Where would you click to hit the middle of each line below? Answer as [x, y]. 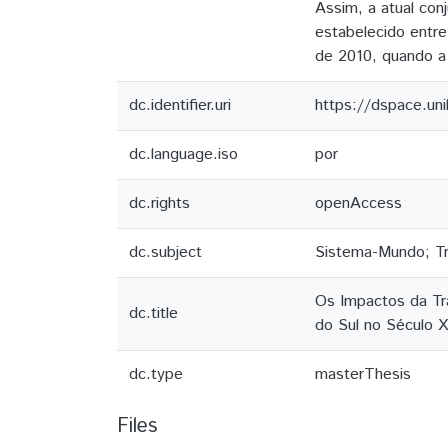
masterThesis [363, 374]
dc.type [156, 374]
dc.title [153, 313]
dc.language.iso [183, 154]
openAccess [358, 203]
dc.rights [159, 203]
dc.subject [165, 252]
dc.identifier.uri [180, 105]
